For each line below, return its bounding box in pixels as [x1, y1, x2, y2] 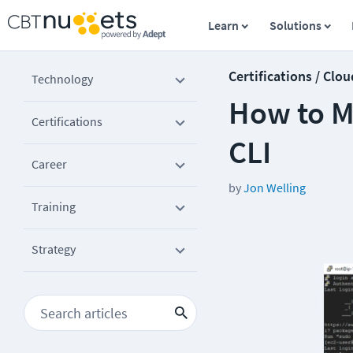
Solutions [269, 17, 321, 33]
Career [32, 156, 67, 172]
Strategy [32, 241, 76, 257]
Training [32, 199, 76, 214]
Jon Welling [243, 180, 306, 195]
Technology [32, 71, 93, 87]
